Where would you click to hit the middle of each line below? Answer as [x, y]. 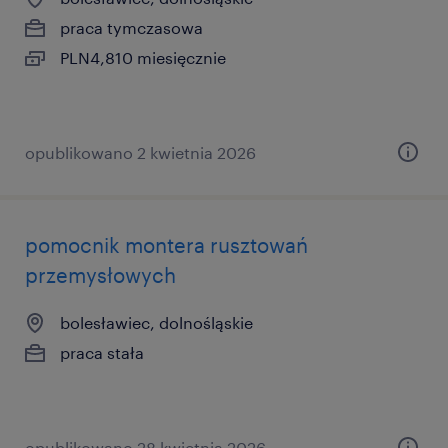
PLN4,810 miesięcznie [143, 57]
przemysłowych [100, 275]
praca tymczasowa [131, 27]
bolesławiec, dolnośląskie [156, 322]
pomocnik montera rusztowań [166, 245]
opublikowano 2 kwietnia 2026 [140, 152]
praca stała [102, 352]
